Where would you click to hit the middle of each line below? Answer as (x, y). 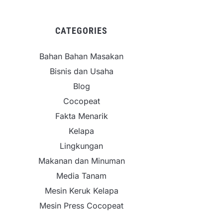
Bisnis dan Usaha (81, 71)
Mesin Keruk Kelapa (81, 191)
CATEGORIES (81, 31)
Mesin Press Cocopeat (81, 206)
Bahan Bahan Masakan (81, 56)
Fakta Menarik (81, 116)
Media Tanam (81, 176)
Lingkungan (81, 146)
